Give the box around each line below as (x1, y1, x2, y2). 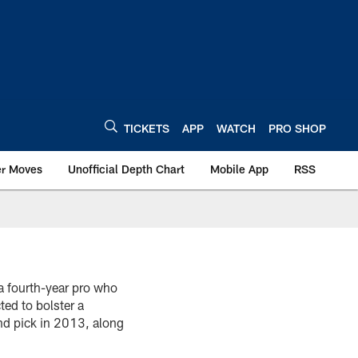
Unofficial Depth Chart (68, 162, 185, 176)
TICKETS (124, 121, 169, 135)
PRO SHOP (268, 121, 326, 135)
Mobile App (210, 162, 268, 176)
